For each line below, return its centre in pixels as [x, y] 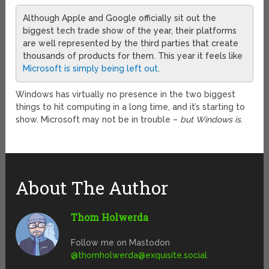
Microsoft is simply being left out [91, 69]
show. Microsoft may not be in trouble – [98, 120]
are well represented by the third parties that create [131, 44]
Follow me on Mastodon [121, 243]
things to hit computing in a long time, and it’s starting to [131, 107]
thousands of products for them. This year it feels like [133, 56]
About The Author [92, 188]
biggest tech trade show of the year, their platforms [130, 31]
